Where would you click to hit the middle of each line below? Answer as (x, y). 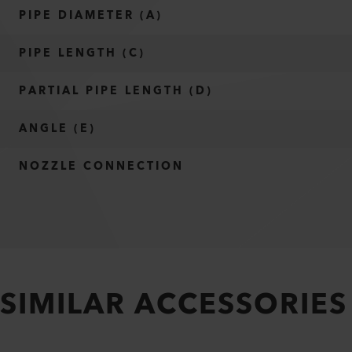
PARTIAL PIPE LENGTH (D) (116, 91)
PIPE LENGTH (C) (82, 53)
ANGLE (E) (57, 129)
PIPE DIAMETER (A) (91, 16)
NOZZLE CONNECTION (101, 167)
